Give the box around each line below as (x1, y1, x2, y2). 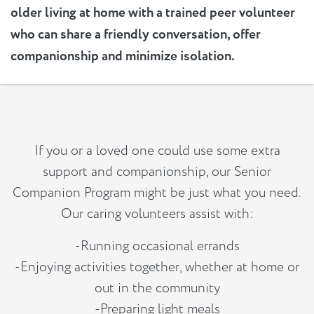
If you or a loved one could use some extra (34, 141, 280, 160)
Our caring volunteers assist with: (60, 204, 254, 223)
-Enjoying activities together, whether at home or (15, 257, 299, 276)
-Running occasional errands (74, 236, 240, 255)
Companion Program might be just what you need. (13, 183, 301, 202)
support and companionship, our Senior (43, 162, 271, 181)
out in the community (94, 278, 220, 297)
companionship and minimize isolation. (11, 46, 235, 66)
